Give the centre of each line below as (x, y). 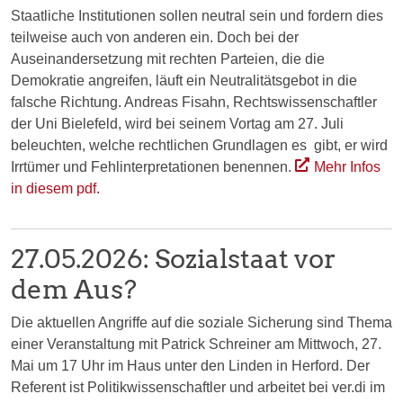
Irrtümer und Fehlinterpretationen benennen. (153, 166)
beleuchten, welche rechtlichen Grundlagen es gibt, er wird (199, 145)
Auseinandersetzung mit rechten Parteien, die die (168, 58)
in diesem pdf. (55, 188)
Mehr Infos (347, 166)
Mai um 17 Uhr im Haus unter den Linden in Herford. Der (190, 365)
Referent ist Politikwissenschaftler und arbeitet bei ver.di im (198, 387)
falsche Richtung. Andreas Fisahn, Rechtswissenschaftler (194, 102)
